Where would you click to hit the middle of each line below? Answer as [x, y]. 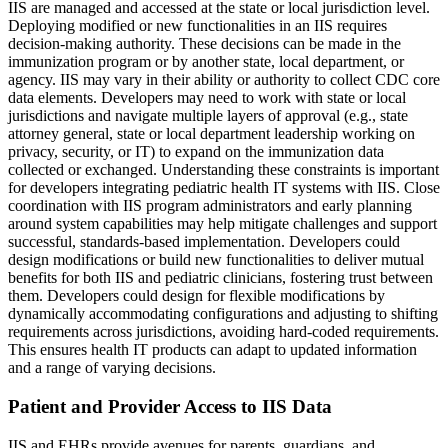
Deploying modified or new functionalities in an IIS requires [197, 26]
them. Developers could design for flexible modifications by [196, 296]
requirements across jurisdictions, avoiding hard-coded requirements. [223, 332]
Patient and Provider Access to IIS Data [170, 407]
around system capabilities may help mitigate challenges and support [222, 224]
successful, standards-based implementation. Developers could [204, 242]
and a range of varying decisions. [112, 368]
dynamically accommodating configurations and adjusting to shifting [223, 314]
